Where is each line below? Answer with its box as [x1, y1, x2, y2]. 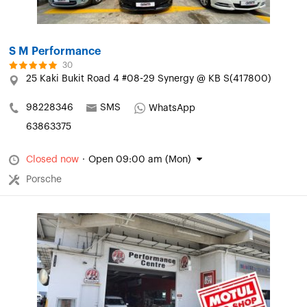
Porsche [26, 175, 62, 185]
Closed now [26, 155, 79, 165]
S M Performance [9, 46, 101, 58]
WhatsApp [149, 103, 195, 114]
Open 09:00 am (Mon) [88, 155, 191, 165]
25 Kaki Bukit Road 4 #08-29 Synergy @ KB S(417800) [26, 74, 271, 84]
